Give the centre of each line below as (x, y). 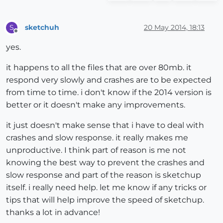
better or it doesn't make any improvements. (96, 105)
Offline (25, 35)
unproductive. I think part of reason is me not (96, 150)
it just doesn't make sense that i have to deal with (105, 125)
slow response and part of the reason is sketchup (104, 175)
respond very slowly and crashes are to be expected (109, 80)
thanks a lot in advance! (53, 213)
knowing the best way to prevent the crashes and (105, 163)
